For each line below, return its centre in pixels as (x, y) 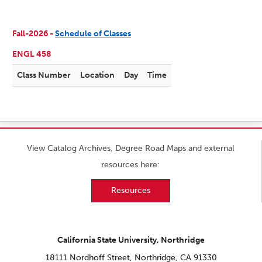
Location (97, 75)
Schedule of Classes (93, 34)
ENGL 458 (32, 54)
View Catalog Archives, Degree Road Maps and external (130, 149)
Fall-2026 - (34, 34)
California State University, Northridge (131, 240)
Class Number (44, 75)
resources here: (131, 165)
